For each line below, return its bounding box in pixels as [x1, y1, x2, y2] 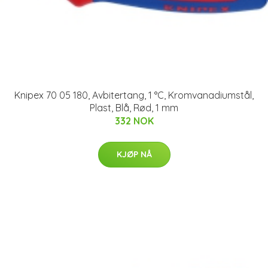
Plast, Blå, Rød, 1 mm [90, 101, 178, 114]
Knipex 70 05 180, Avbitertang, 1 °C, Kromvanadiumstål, [14, 89, 254, 101]
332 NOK [114, 114, 154, 127]
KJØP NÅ [116, 148, 152, 160]
